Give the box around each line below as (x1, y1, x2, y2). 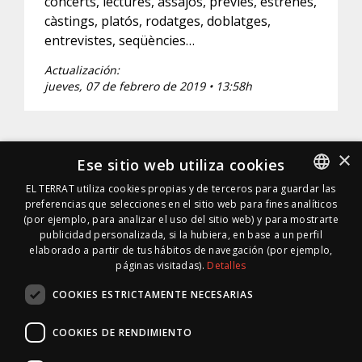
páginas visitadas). (116, 259, 204, 272)
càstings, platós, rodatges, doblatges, (44, 12, 271, 31)
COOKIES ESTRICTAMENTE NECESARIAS (53, 287, 254, 301)
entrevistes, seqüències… (44, 32, 195, 50)
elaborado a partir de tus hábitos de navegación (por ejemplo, (29, 243, 333, 257)
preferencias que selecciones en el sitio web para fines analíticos (24, 197, 338, 211)
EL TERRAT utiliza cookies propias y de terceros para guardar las (26, 182, 336, 196)
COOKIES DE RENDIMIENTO (53, 325, 192, 339)
